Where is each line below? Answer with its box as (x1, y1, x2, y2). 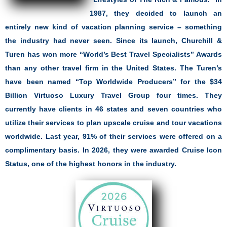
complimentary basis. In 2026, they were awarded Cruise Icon (5, 145, 222, 154)
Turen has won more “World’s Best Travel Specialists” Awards (5, 50, 222, 58)
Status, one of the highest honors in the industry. (5, 159, 178, 168)
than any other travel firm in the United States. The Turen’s (5, 63, 222, 72)
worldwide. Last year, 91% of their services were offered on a (5, 132, 222, 140)
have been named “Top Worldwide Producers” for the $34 (5, 77, 222, 86)
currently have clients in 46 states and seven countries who (5, 104, 222, 113)
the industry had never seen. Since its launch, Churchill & (5, 36, 222, 45)
